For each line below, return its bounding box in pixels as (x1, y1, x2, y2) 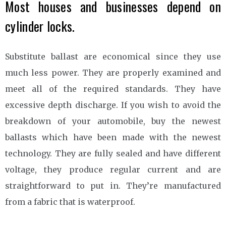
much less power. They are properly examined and (5, 67, 221, 78)
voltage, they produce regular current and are (5, 164, 221, 175)
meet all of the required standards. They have (5, 83, 221, 94)
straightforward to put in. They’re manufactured (5, 180, 221, 191)
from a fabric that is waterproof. (5, 196, 135, 207)
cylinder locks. (5, 16, 75, 36)
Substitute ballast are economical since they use (5, 51, 221, 62)
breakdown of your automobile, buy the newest (5, 116, 221, 126)
